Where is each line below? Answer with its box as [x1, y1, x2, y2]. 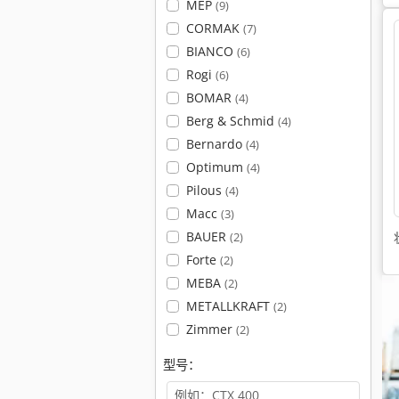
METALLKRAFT [185, 297, 273, 314]
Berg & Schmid [185, 112, 278, 129]
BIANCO [185, 43, 237, 60]
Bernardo [185, 135, 246, 152]
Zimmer [185, 321, 236, 338]
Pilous [185, 182, 225, 199]
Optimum [185, 159, 247, 175]
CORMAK [185, 20, 243, 37]
